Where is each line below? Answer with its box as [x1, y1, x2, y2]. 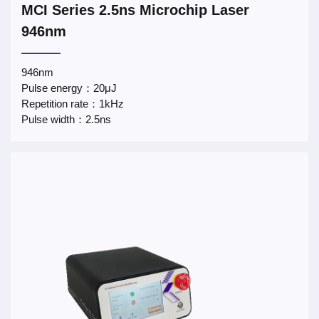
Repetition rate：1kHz [21, 98, 124, 110]
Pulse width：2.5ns [21, 113, 111, 125]
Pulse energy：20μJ [21, 82, 117, 94]
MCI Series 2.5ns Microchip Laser [21, 2, 249, 18]
